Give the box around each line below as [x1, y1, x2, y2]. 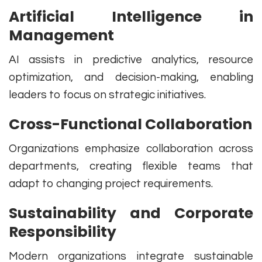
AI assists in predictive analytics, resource [9, 54, 253, 66]
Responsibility [9, 222, 116, 243]
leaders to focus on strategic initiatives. [9, 89, 206, 101]
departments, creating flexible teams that [9, 160, 253, 173]
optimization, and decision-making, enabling [9, 71, 253, 84]
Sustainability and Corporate [9, 203, 253, 224]
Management [9, 25, 114, 46]
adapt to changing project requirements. [9, 178, 213, 190]
